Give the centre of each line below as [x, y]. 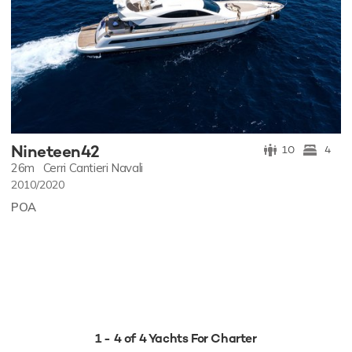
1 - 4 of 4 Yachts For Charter [176, 339]
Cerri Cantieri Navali [93, 168]
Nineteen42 [55, 152]
